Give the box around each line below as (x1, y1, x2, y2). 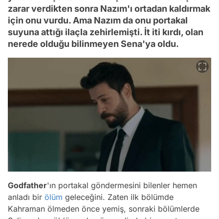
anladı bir (8, 192, 44, 202)
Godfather (8, 180, 47, 190)
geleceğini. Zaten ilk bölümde (63, 192, 174, 202)
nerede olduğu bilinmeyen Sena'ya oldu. (8, 39, 179, 49)
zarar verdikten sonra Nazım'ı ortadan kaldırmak (8, 3, 210, 14)
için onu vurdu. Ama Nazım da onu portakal (8, 15, 188, 26)
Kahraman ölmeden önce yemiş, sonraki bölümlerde (8, 204, 199, 214)
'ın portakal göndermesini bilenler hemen (47, 180, 197, 190)
